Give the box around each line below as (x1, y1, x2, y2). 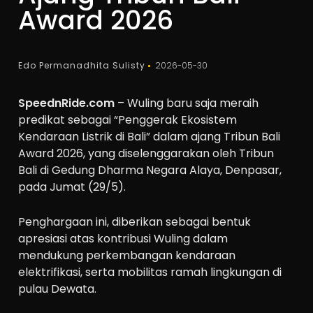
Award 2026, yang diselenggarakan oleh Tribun (18, 145, 275, 161)
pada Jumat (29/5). (18, 179, 126, 195)
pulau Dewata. (18, 280, 97, 297)
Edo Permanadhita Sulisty (18, 59, 146, 71)
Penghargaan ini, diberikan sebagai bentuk (18, 213, 252, 230)
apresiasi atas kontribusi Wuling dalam (18, 230, 228, 247)
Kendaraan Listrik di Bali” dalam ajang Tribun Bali (18, 129, 281, 145)
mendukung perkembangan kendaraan (18, 247, 236, 263)
